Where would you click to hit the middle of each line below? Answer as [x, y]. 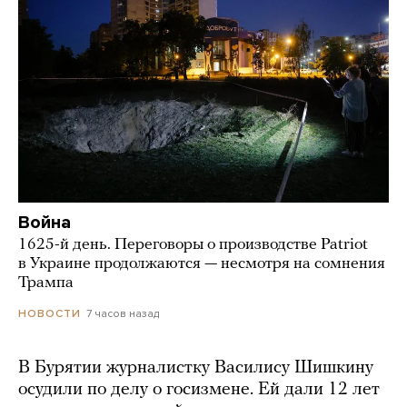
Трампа [46, 283]
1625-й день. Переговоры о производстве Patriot [193, 244]
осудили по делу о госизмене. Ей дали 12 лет [199, 389]
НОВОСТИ [50, 313]
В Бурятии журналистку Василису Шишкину [196, 367]
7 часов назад [123, 313]
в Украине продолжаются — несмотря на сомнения [202, 263]
